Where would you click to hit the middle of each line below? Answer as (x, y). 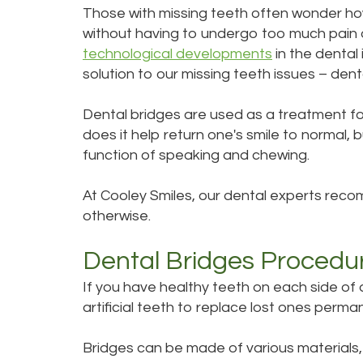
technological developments (177, 54)
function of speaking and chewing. (196, 155)
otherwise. (117, 216)
